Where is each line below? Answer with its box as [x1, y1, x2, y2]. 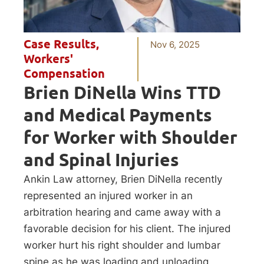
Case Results [24, 37, 96, 51]
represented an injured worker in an [24, 189, 193, 202]
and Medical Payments [24, 104, 212, 126]
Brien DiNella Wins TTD [24, 81, 221, 103]
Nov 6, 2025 [150, 38, 200, 50]
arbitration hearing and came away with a [24, 206, 221, 218]
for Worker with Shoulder [24, 126, 237, 148]
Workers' [24, 51, 73, 66]
